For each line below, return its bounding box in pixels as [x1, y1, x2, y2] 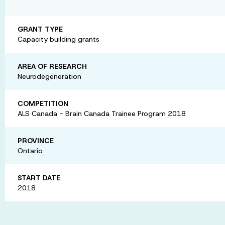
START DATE [18, 173, 60, 182]
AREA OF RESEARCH [18, 61, 87, 71]
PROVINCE [18, 136, 54, 145]
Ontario [18, 146, 43, 155]
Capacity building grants [18, 34, 99, 44]
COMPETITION [18, 98, 68, 108]
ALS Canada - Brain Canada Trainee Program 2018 [18, 108, 186, 118]
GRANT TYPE [18, 24, 63, 34]
